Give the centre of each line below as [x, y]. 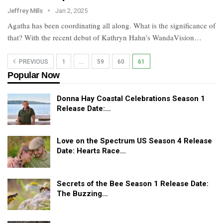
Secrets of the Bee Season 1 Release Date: [133, 183]
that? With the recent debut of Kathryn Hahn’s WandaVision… [105, 37]
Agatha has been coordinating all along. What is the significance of [111, 25]
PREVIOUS [33, 61]
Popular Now [34, 75]
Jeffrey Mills [26, 10]
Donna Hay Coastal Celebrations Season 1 [131, 98]
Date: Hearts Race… [91, 151]
